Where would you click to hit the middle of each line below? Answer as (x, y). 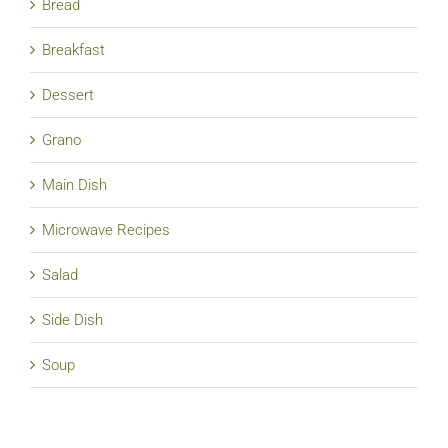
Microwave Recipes (106, 229)
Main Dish (74, 184)
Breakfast (73, 49)
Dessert (68, 94)
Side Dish (72, 319)
